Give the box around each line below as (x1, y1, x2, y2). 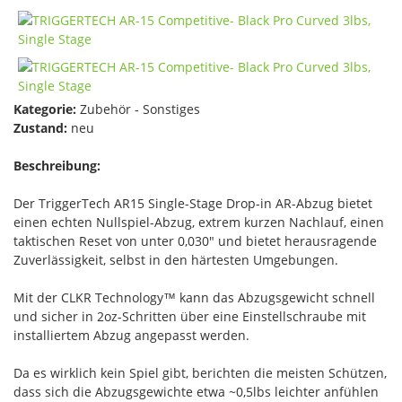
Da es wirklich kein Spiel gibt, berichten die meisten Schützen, (13, 364, 387, 381)
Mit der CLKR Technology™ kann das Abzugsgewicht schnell (13, 289, 375, 306)
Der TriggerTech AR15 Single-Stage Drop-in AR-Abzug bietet (13, 195, 372, 212)
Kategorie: (13, 100, 76, 118)
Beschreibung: (13, 157, 100, 174)
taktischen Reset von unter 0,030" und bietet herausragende (13, 232, 377, 249)
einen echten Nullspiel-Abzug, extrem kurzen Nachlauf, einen (13, 214, 384, 231)
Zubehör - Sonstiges (76, 100, 200, 118)
